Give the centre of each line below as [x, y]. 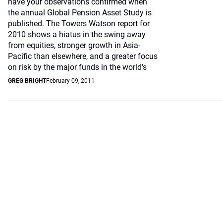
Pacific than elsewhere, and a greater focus [83, 56]
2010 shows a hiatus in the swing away [77, 34]
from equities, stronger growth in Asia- [74, 45]
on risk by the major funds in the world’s [77, 67]
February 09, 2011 [70, 81]
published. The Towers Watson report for [79, 24]
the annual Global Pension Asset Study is [80, 13]
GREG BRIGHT [27, 81]
